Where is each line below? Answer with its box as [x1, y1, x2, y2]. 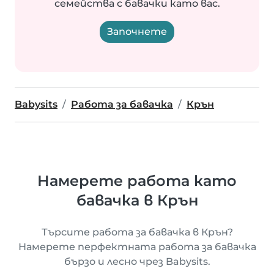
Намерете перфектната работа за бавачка [18, 241, 256, 253]
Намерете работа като [37, 172, 237, 190]
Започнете [107, 26, 167, 37]
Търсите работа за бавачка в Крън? [41, 226, 233, 238]
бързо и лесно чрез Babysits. [64, 256, 210, 267]
